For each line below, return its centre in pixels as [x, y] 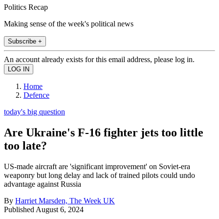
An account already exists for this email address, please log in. [99, 59]
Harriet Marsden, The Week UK [65, 200]
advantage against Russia [43, 184]
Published [20, 209]
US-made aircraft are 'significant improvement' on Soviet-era [97, 166]
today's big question [34, 111]
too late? [25, 145]
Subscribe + [25, 41]
